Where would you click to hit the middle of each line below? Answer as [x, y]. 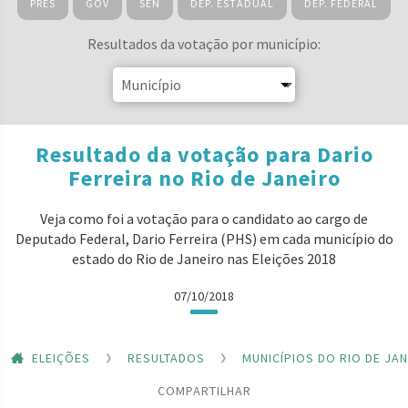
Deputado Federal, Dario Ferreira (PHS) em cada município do [204, 239]
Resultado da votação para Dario [204, 154]
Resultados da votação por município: [204, 44]
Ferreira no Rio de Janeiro [204, 178]
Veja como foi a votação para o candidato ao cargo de [204, 219]
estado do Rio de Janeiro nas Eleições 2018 [204, 259]
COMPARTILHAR [204, 390]
